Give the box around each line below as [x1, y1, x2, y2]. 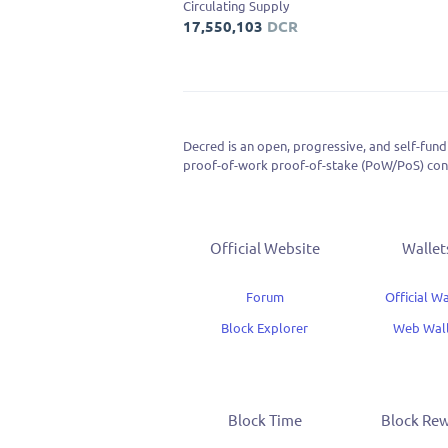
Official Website [209, 238, 320, 258]
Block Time [227, 410, 302, 430]
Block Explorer [221, 319, 308, 337]
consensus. [183, 174, 246, 192]
